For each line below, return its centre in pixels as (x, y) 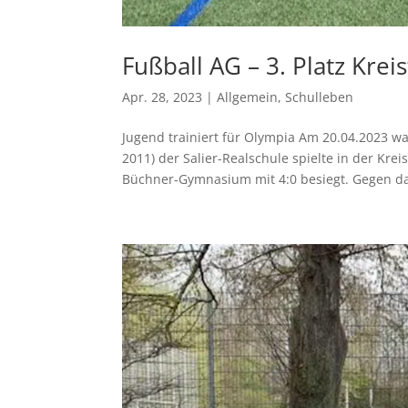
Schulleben (320, 97)
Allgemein (248, 97)
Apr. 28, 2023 (163, 97)
